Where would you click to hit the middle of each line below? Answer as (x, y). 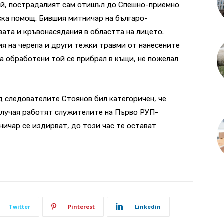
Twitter (20, 206)
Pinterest (81, 206)
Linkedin (148, 206)
